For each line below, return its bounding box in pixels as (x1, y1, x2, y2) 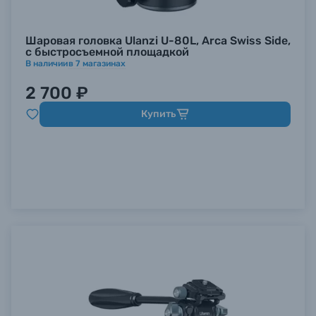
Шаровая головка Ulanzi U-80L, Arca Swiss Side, (25, 34, 291, 47)
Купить (140, 108, 176, 120)
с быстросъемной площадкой (25, 45, 189, 59)
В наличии (25, 59, 68, 68)
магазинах (80, 59, 126, 68)
